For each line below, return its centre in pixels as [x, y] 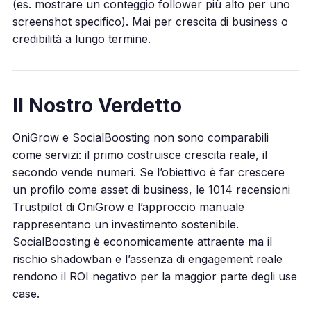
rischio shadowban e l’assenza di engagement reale [147, 259]
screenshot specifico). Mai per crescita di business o [150, 21]
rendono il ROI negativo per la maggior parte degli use [154, 276]
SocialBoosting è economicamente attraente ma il [142, 241]
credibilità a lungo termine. [81, 39]
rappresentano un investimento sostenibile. [125, 224]
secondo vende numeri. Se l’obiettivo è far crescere [148, 172]
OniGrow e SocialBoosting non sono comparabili [140, 137]
